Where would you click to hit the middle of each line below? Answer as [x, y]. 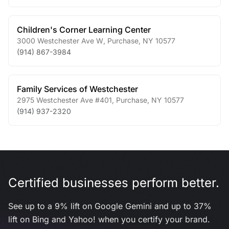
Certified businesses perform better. [114, 183]
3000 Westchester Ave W [60, 41]
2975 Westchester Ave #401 [64, 100]
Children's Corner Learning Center [84, 30]
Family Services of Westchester [77, 89]
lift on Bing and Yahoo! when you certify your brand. [109, 219]
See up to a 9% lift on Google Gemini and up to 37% [110, 206]
